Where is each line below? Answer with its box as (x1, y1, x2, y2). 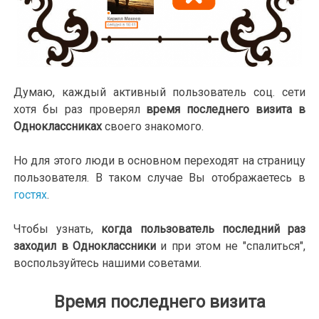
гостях (14, 188, 48, 202)
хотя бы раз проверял (14, 103, 140, 117)
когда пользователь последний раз (101, 222, 305, 236)
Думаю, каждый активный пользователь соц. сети (14, 85, 305, 100)
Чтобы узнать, (14, 222, 102, 236)
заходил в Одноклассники (14, 239, 156, 253)
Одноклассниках (14, 120, 103, 134)
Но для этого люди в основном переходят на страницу (14, 154, 305, 168)
